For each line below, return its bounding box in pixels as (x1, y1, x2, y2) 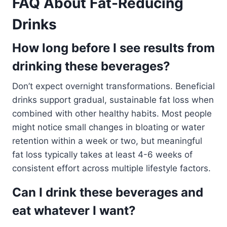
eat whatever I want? (12, 203, 136, 218)
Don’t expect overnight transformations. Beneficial (12, 81, 215, 92)
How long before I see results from (12, 41, 215, 56)
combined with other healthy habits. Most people (12, 108, 212, 119)
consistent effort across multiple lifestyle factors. (12, 163, 211, 174)
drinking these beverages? (12, 59, 170, 74)
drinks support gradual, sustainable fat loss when (12, 95, 214, 105)
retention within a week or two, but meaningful (12, 136, 202, 146)
